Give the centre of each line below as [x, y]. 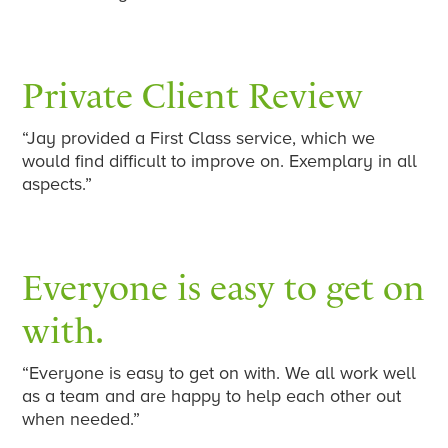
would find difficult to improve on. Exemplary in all [220, 161]
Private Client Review [193, 96]
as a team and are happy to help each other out [212, 396]
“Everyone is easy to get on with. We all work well [219, 373]
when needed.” [81, 419]
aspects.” [57, 184]
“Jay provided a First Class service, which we [199, 138]
